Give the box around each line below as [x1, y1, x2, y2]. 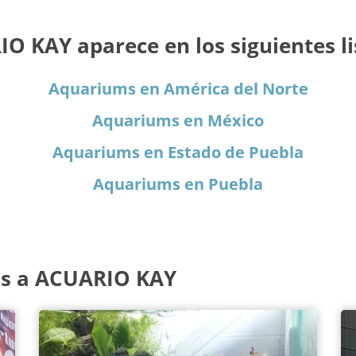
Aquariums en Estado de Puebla [52, 141, 304, 163]
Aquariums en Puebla [93, 172, 263, 195]
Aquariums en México [92, 109, 264, 131]
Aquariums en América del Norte [48, 77, 308, 99]
